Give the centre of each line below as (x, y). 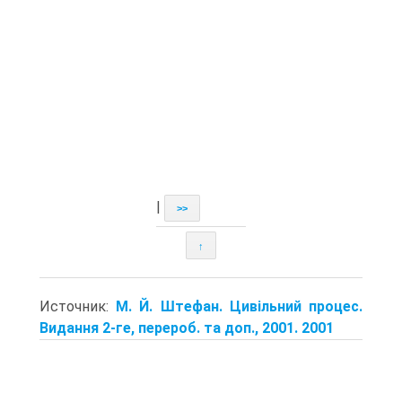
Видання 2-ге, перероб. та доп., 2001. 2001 (187, 328)
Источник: (78, 306)
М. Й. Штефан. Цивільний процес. (240, 306)
